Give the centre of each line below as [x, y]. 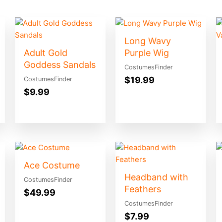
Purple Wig [146, 53]
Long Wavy [147, 41]
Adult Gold [45, 53]
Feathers [142, 189]
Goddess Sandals [59, 65]
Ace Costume [52, 165]
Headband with [156, 177]
